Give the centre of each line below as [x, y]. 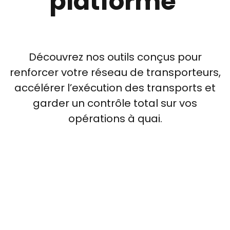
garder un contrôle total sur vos [115, 103]
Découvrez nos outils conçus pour [115, 57]
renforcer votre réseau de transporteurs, [115, 72]
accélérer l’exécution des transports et [115, 88]
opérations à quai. [115, 118]
